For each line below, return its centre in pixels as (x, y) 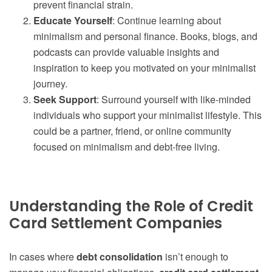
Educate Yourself (73, 21)
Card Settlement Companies (116, 223)
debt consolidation (120, 257)
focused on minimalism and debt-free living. (127, 147)
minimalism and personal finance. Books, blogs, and (145, 36)
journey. (50, 84)
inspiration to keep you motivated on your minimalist (144, 68)
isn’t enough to (195, 257)
